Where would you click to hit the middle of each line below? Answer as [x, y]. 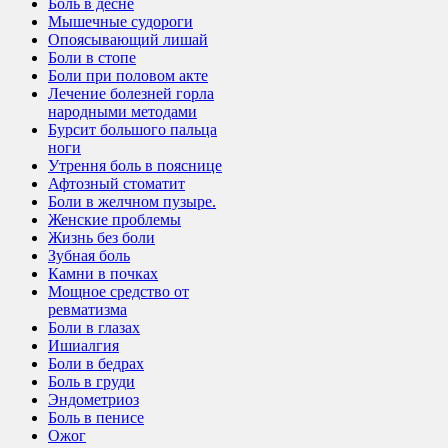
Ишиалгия [83, 345]
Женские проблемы [114, 219]
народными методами [122, 111]
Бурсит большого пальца [132, 129]
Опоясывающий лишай [128, 39]
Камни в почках [103, 273]
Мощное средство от [118, 291]
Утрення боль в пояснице [135, 165]
